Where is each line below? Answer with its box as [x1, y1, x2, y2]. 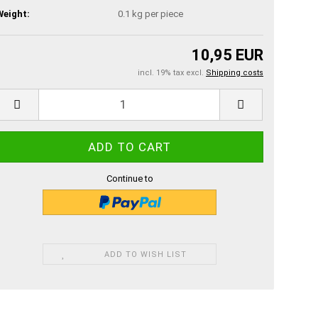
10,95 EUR [192, 45, 263, 64]
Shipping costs [206, 67, 263, 77]
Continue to [106, 172, 153, 184]
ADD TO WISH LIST [104, 249, 187, 259]
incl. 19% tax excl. [138, 67, 206, 77]
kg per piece [130, 9, 184, 20]
